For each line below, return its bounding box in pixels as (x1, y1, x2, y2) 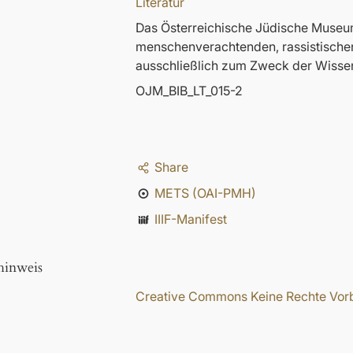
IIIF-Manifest (154, 211, 227, 228)
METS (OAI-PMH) (154, 185, 256, 202)
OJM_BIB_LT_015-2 (136, 83, 243, 99)
